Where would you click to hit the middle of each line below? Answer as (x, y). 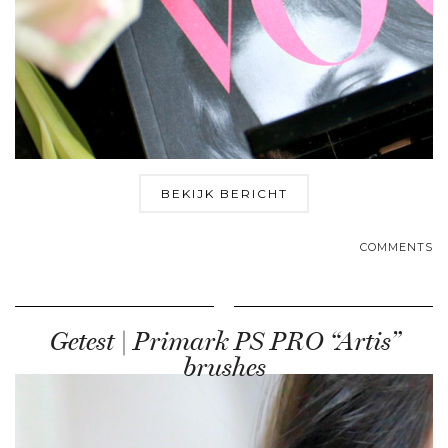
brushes (224, 367)
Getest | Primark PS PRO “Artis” (224, 341)
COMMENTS (396, 246)
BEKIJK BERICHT (224, 193)
